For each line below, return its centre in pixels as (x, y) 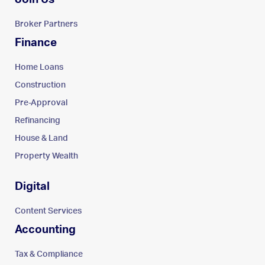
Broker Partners (46, 24)
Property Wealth (46, 156)
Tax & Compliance (49, 254)
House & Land (41, 138)
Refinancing (38, 120)
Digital (32, 186)
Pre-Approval (41, 103)
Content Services (48, 211)
